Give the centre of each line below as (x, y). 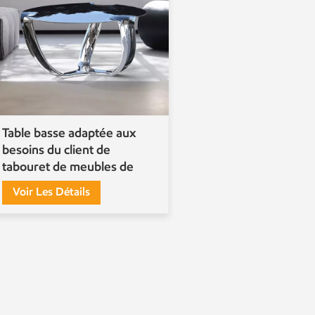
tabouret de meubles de (68, 167)
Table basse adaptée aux (69, 133)
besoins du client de (56, 150)
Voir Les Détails (51, 192)
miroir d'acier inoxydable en (78, 184)
